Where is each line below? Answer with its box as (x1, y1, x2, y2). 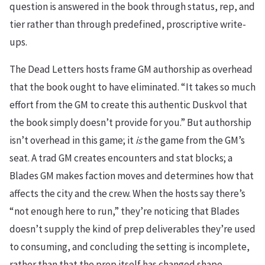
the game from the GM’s (142, 133, 245, 147)
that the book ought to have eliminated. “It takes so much (9, 80, 256, 93)
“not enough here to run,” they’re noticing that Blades (9, 204, 240, 218)
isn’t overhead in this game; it (9, 133, 135, 147)
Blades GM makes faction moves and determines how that (9, 169, 254, 182)
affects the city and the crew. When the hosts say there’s (9, 186, 245, 200)
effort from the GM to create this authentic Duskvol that (9, 98, 247, 111)
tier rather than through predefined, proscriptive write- (9, 17, 246, 31)
